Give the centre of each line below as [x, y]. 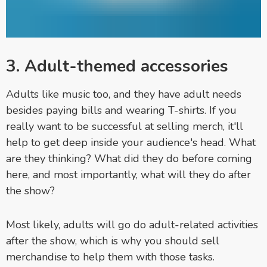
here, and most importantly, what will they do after [128, 174]
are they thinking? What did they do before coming [129, 158]
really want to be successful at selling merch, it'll [125, 126]
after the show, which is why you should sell [113, 240]
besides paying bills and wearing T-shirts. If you [121, 110]
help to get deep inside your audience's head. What [131, 142]
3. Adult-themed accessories [117, 66]
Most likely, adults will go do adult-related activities [132, 224]
